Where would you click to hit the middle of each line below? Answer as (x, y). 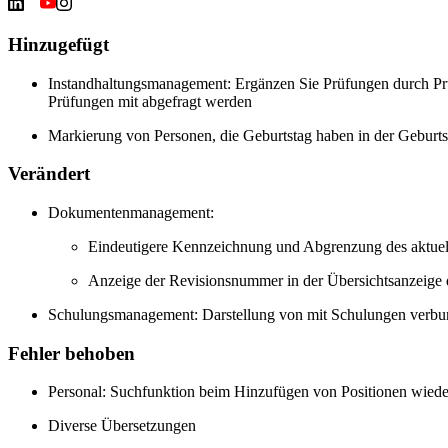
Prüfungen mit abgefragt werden (150, 101)
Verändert (49, 174)
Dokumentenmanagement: (131, 212)
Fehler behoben (71, 353)
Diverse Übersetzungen (122, 426)
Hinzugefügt (58, 44)
